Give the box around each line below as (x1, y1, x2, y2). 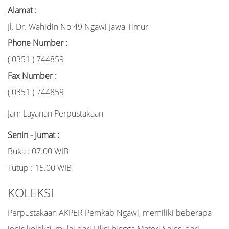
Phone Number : (8, 37, 67, 49)
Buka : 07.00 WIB (8, 146, 68, 157)
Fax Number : (8, 70, 57, 81)
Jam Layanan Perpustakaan (8, 108, 103, 119)
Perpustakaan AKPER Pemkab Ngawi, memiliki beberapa (8, 207, 212, 218)
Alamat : (8, 5, 37, 16)
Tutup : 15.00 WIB (8, 162, 72, 173)
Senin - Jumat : (8, 129, 59, 141)
